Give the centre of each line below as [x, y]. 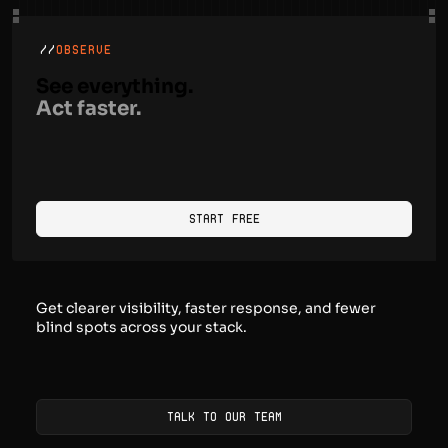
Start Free [224, 218]
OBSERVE [83, 49]
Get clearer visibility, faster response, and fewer [206, 307]
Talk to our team [224, 416]
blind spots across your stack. [141, 326]
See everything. [114, 87]
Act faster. [88, 109]
